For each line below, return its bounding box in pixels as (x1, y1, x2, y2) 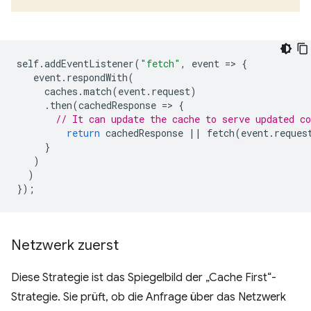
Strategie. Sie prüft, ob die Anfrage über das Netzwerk (11, 290, 286, 305)
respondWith (67, 71, 128, 85)
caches (44, 85, 78, 99)
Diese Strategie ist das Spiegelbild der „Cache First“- (11, 271, 276, 285)
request (151, 85, 190, 99)
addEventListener (44, 57, 134, 71)
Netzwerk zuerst (11, 237, 119, 255)
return (67, 126, 100, 140)
